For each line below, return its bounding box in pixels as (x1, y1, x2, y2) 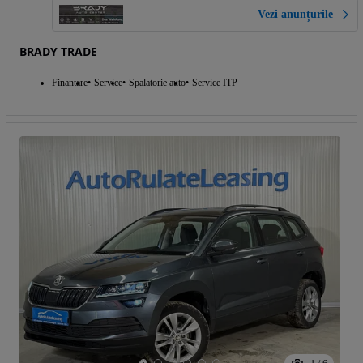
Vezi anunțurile (258, 7, 333, 20)
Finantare (52, 76, 88, 88)
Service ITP (192, 76, 237, 88)
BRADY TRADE (19, 43, 97, 59)
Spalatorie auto (129, 76, 186, 88)
